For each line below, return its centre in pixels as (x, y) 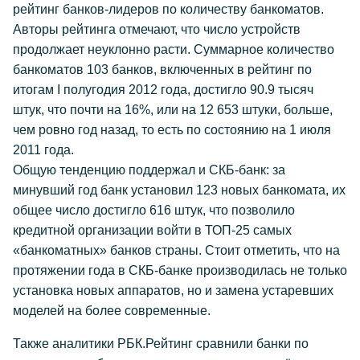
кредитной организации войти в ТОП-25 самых (152, 230)
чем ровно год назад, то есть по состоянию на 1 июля (172, 130)
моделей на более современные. (112, 311)
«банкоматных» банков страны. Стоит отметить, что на (176, 250)
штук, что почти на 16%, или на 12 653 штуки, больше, (173, 110)
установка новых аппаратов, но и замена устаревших (173, 290)
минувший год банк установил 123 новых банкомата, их (179, 190)
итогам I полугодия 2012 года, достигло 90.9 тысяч (163, 90)
